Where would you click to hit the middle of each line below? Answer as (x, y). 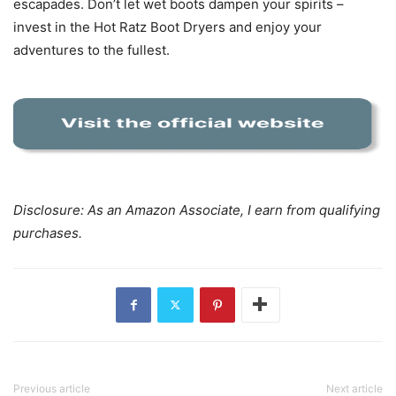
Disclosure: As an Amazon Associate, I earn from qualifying (197, 209)
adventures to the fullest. (91, 49)
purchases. (48, 232)
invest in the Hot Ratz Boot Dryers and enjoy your (168, 27)
